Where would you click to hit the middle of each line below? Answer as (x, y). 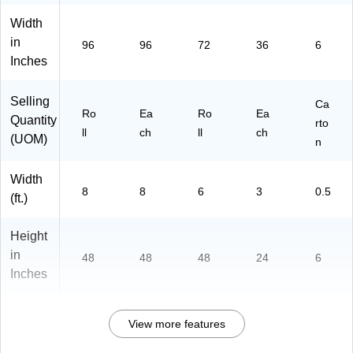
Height (29, 236)
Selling (30, 102)
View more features (176, 324)
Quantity (33, 121)
